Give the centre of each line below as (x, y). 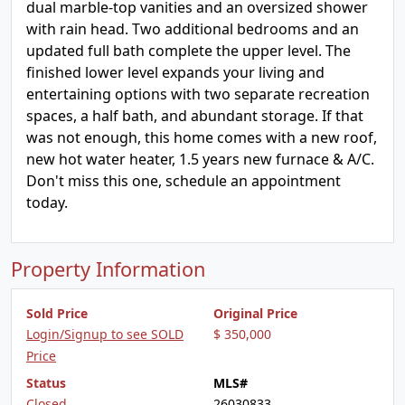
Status (46, 383)
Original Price (255, 313)
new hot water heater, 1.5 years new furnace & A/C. (200, 159)
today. (47, 202)
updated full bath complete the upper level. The (188, 51)
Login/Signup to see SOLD (105, 334)
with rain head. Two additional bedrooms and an (193, 29)
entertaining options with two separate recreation (198, 94)
